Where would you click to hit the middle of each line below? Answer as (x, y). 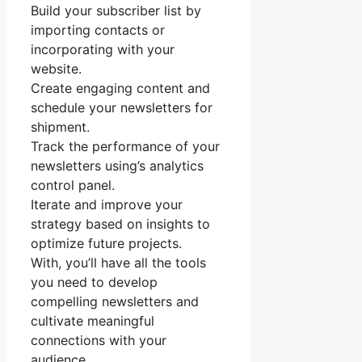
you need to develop (94, 282)
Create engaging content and (120, 88)
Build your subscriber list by (116, 11)
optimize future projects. (106, 244)
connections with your (99, 341)
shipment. (60, 127)
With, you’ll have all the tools (118, 263)
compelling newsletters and (115, 302)
